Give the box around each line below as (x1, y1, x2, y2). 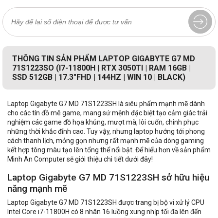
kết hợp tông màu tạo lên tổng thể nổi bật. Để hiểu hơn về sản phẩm (7, 146, 211, 154)
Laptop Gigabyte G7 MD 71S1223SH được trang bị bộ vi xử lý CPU (7, 199, 204, 207)
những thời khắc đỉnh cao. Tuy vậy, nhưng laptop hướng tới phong (7, 127, 205, 136)
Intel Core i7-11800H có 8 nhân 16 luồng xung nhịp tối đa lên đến (7, 208, 201, 216)
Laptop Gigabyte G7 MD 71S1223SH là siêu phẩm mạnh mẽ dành (7, 100, 205, 108)
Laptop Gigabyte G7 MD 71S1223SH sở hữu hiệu (7, 172, 209, 183)
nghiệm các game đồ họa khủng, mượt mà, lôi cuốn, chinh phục (7, 118, 199, 127)
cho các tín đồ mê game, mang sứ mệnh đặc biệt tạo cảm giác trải (7, 109, 207, 117)
